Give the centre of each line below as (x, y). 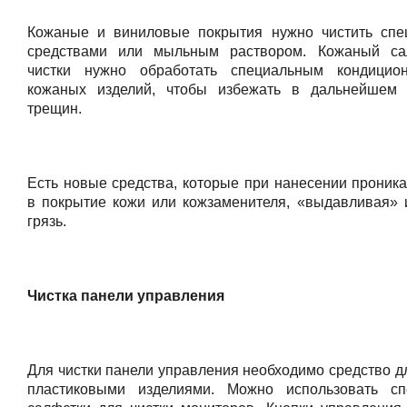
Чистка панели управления (126, 295)
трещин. (55, 108)
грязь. (47, 221)
